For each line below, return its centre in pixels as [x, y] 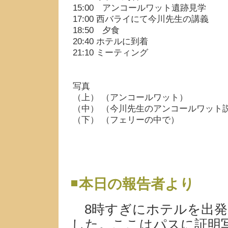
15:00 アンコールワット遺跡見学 [139, 8]
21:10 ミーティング [110, 53]
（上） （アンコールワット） [130, 98]
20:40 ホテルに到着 [110, 42]
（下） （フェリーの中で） [126, 120]
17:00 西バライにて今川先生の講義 [141, 19]
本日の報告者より [137, 184]
